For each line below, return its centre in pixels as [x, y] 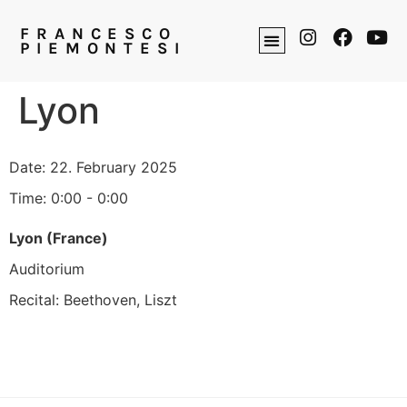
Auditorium [47, 268]
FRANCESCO [99, 33]
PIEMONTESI [103, 48]
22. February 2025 [114, 167]
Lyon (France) [59, 238]
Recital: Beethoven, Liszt [93, 299]
